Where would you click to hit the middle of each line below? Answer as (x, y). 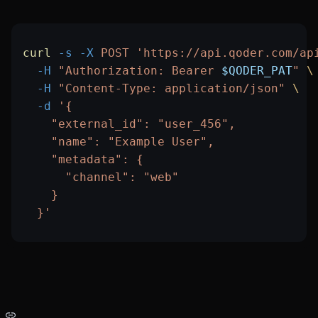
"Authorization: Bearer (136, 71)
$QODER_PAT (257, 71)
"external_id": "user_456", (129, 124)
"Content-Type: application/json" (168, 89)
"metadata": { (83, 160)
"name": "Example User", (119, 142)
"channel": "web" (101, 177)
